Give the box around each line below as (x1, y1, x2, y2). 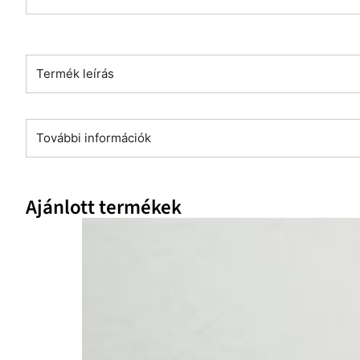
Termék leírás (36, 65, 114, 81)
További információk (36, 129, 151, 145)
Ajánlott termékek (26, 192, 182, 222)
